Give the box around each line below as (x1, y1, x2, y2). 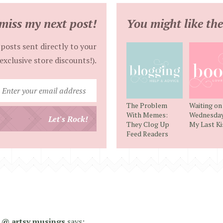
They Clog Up (126, 119, 169, 129)
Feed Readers (126, 129, 168, 139)
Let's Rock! (48, 113, 88, 124)
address (96, 121, 123, 133)
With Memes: (126, 110, 168, 120)
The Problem (126, 101, 167, 111)
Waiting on (189, 101, 222, 111)
